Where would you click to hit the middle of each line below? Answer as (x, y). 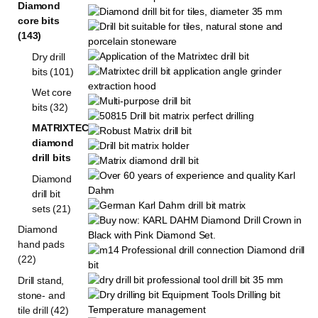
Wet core (52, 93)
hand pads (41, 245)
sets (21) (51, 208)
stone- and (42, 295)
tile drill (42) (43, 310)
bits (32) (50, 108)
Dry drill (49, 56)
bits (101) (53, 71)
